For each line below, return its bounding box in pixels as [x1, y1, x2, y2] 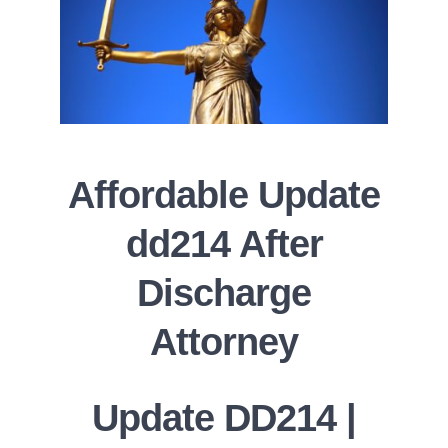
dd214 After [125, 223, 323, 266]
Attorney [150, 321, 298, 364]
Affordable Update [68, 174, 380, 217]
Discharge [137, 272, 311, 315]
